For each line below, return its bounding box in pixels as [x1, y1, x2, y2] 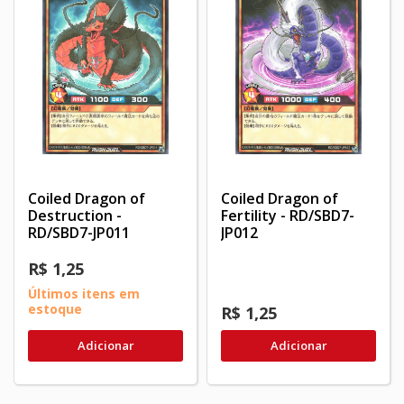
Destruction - [28, 205, 122, 225]
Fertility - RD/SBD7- [221, 205, 354, 225]
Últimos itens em [28, 284, 140, 302]
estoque [28, 299, 82, 317]
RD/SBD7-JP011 [28, 222, 130, 243]
